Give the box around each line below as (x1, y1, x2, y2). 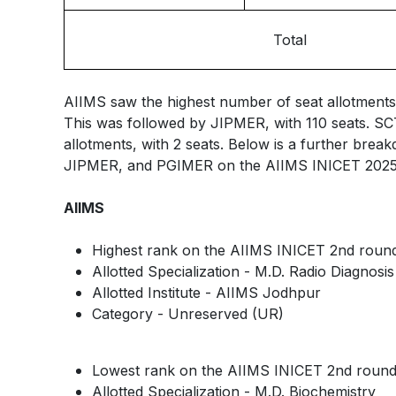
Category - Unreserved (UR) (92, 304, 284, 323)
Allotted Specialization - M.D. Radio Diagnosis (92, 262, 394, 280)
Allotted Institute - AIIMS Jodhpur (92, 283, 321, 301)
